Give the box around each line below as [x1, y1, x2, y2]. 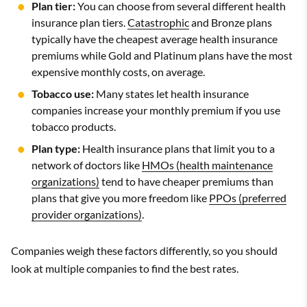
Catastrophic [127, 15, 189, 29]
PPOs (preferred [209, 191, 286, 204]
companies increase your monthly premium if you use [32, 103, 280, 116]
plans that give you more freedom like [32, 191, 209, 204]
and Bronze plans [189, 15, 272, 29]
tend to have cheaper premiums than [99, 174, 273, 188]
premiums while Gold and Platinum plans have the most [32, 48, 293, 62]
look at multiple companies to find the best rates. [11, 261, 238, 275]
